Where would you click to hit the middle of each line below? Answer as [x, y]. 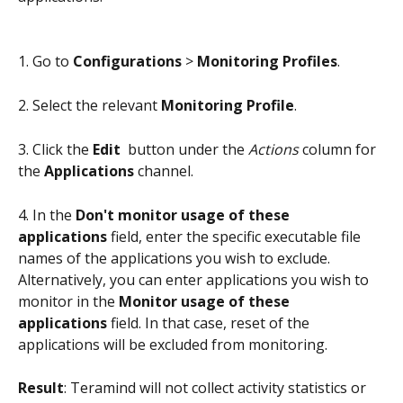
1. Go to [45, 62]
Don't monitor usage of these [184, 215]
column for [339, 150]
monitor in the [68, 301]
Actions [273, 150]
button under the [186, 150]
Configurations [127, 62]
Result [41, 388]
